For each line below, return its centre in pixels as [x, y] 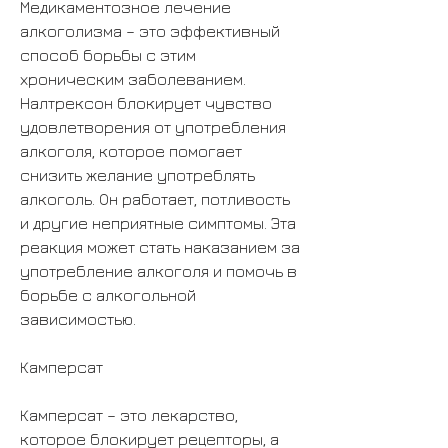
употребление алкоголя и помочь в [158, 270]
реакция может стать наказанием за [160, 246]
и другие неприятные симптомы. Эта [158, 222]
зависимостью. [78, 318]
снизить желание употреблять [137, 174]
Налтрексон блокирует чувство [146, 102]
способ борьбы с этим [108, 54]
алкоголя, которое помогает [131, 150]
